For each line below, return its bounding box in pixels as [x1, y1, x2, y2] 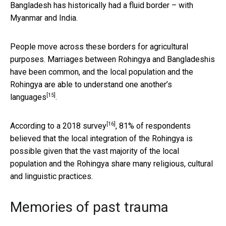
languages [10, 92, 46, 102]
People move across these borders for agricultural [10, 41, 188, 51]
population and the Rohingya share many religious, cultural [10, 158, 213, 168]
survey [83, 121, 106, 131]
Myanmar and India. [10, 13, 78, 23]
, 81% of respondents [116, 121, 191, 131]
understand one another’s [84, 79, 172, 89]
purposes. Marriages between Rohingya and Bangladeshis [10, 54, 215, 64]
